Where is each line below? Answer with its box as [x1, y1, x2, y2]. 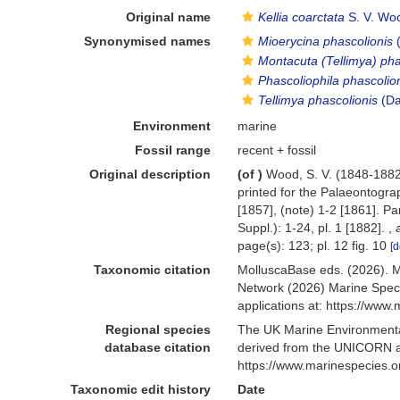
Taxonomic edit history [71, 382, 212, 396]
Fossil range [135, 143, 212, 157]
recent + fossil [237, 143, 317, 157]
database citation [104, 340, 212, 354]
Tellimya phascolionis [258, 93, 379, 107]
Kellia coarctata [258, 10, 346, 24]
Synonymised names [84, 34, 212, 48]
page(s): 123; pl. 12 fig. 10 [237, 238, 391, 253]
